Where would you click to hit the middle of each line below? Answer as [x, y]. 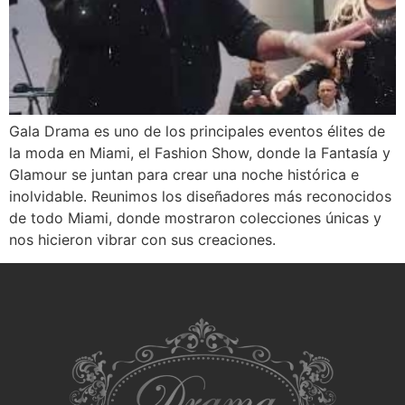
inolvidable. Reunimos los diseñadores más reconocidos [200, 196]
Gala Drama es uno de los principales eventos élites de [197, 131]
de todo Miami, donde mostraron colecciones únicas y [195, 218]
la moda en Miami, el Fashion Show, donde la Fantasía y [200, 153]
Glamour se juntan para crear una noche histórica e [184, 174]
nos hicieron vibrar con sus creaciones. [142, 240]
